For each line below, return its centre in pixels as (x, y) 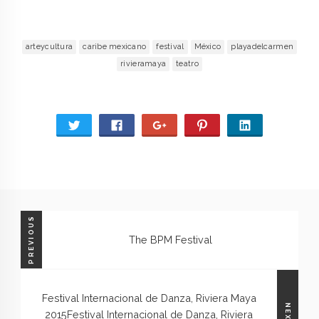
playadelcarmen (262, 47)
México (208, 47)
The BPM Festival (170, 239)
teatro (187, 63)
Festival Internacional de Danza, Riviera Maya (149, 298)
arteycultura (49, 47)
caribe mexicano (115, 47)
